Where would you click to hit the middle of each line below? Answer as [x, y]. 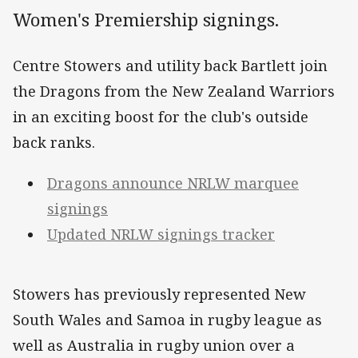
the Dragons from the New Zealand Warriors [174, 91]
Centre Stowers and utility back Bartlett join [170, 66]
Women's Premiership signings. [146, 20]
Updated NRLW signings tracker [161, 234]
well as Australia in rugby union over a [154, 345]
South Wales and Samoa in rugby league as [167, 319]
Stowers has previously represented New [159, 294]
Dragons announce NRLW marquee [173, 183]
